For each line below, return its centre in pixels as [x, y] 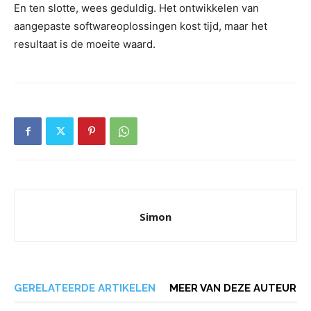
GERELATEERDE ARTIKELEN [85, 288]
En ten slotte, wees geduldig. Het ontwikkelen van [136, 8]
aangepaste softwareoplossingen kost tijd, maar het [141, 26]
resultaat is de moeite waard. [85, 44]
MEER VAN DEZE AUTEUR [233, 288]
